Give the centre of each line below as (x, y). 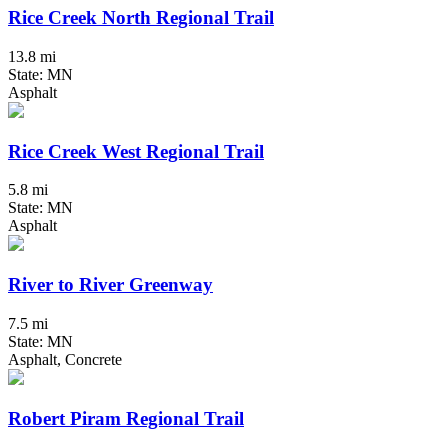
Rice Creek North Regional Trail (141, 18)
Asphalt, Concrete (65, 359)
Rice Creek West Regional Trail (136, 151)
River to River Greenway (110, 285)
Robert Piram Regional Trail (126, 418)
